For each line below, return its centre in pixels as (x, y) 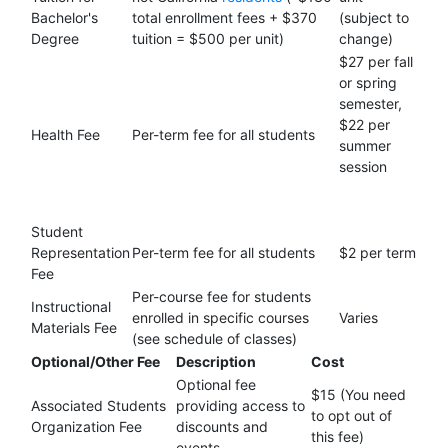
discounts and (222, 426)
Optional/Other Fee (95, 361)
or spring (368, 82)
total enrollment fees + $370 (224, 17)
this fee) (337, 436)
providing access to (240, 405)
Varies (358, 317)
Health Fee (65, 134)
